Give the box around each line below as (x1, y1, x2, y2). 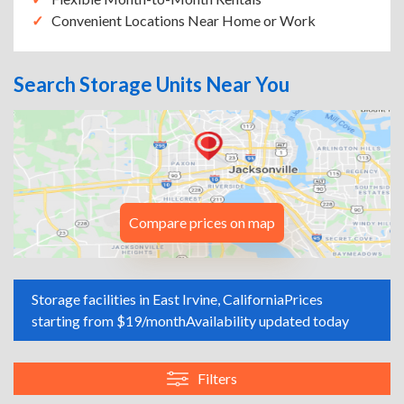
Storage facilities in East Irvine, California (32, 290, 284, 308)
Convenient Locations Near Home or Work (51, 12, 316, 29)
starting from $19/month (32, 312, 186, 329)
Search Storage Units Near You (14, 72, 289, 96)
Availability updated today (186, 312, 349, 329)
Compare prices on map (129, 214, 275, 231)
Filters (197, 370, 237, 387)
